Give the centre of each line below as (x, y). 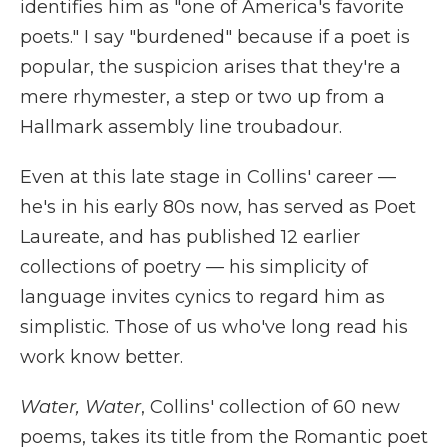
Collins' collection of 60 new (275, 407)
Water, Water (80, 407)
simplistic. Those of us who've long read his (214, 327)
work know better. (101, 357)
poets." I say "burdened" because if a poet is (215, 37)
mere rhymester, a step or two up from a (202, 97)
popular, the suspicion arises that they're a (210, 67)
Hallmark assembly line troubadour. (181, 127)
